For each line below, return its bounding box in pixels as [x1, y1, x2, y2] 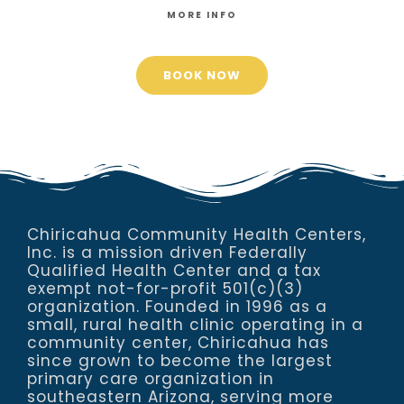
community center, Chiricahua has [27, 331, 329, 353]
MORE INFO [167, 7, 237, 22]
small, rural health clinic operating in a [27, 313, 363, 335]
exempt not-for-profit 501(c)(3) [27, 277, 303, 299]
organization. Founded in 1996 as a [27, 295, 327, 317]
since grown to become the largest [27, 349, 333, 372]
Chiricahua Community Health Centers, [27, 223, 366, 245]
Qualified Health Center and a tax [27, 259, 321, 281]
